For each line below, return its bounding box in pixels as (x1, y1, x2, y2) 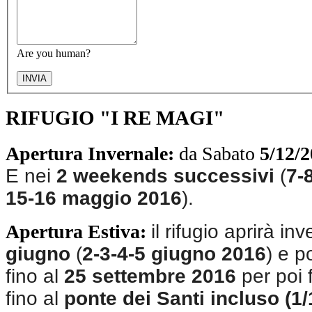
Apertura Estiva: (6, 221, 146, 243)
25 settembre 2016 (64, 265, 236, 288)
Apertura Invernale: (6, 143, 174, 165)
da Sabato (174, 143, 260, 165)
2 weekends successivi (56, 165, 274, 187)
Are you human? (17, 47, 91, 59)
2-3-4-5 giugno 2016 (82, 243, 266, 265)
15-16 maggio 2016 (6, 187, 182, 210)
